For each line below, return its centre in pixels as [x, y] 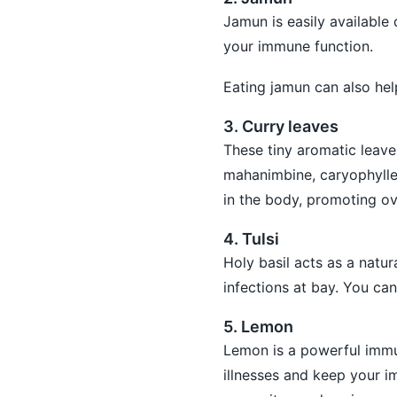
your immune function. [298, 46]
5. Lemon [258, 326]
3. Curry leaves [280, 126]
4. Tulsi [251, 238]
